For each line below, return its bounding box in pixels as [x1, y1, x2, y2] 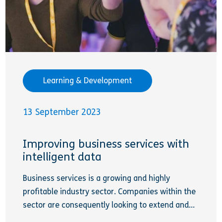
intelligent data [23, 150, 102, 164]
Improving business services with [23, 137, 190, 151]
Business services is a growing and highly [23, 173, 170, 183]
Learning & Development [43, 76, 132, 86]
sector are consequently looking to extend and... [23, 200, 195, 210]
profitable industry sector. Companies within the [23, 186, 196, 196]
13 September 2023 [23, 107, 102, 118]
